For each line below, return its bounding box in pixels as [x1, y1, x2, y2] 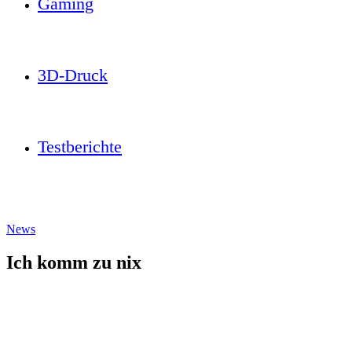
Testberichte [38, 137, 122, 156]
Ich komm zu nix [6, 251, 141, 273]
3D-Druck [38, 65, 108, 85]
